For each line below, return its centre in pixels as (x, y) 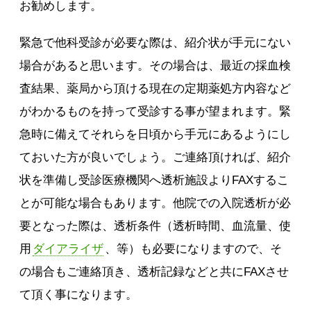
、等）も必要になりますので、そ (194, 249)
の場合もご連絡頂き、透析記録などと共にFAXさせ (154, 272)
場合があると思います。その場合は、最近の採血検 (155, 66)
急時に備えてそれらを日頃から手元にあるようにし (155, 134)
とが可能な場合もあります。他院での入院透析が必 (155, 203)
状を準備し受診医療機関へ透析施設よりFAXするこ (154, 180)
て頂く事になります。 (79, 295)
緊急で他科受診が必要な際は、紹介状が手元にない (155, 43)
